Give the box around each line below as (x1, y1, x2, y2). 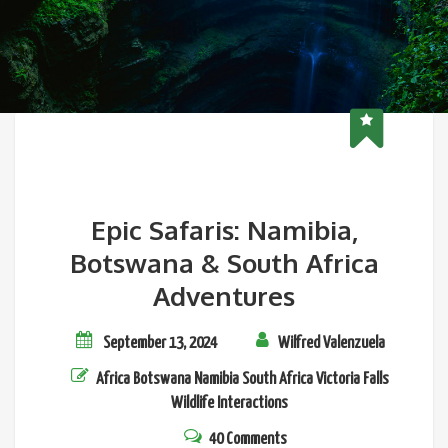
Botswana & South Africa (69, 246, 379, 279)
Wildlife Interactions (170, 395, 288, 412)
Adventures (153, 279, 295, 312)
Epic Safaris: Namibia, (90, 213, 358, 246)
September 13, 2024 (103, 335, 217, 352)
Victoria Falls (316, 371, 389, 388)
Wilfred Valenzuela (278, 335, 385, 352)
